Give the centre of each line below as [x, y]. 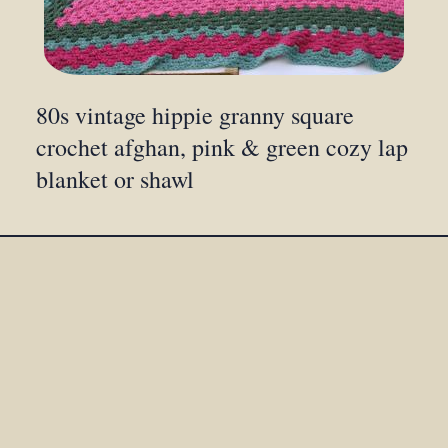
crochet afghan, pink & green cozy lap [222, 147]
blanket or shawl [115, 179]
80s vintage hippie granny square [195, 115]
